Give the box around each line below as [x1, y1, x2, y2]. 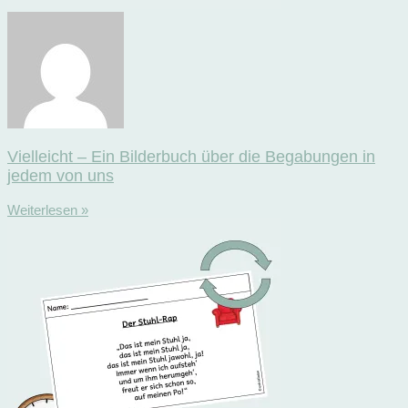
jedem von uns [7, 167, 114, 186]
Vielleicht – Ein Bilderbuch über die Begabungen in [7, 148, 375, 167]
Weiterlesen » [7, 202, 88, 219]
